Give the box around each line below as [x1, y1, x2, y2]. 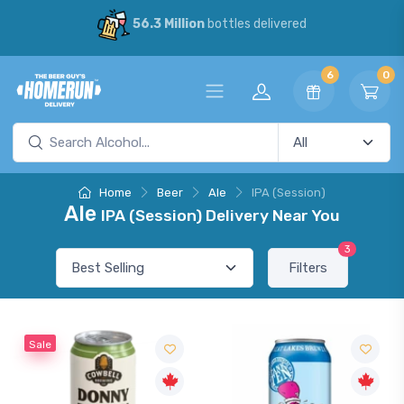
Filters [289, 260, 327, 276]
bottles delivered [204, 16, 307, 32]
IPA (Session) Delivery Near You [101, 207, 340, 225]
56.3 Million [132, 16, 205, 32]
